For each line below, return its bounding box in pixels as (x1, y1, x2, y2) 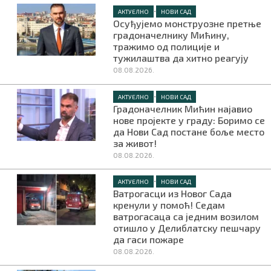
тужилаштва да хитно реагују (113, 52, 249, 64)
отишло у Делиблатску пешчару (113, 222, 261, 234)
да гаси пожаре (113, 233, 184, 246)
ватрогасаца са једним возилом (113, 211, 259, 223)
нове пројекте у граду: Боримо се (113, 114, 265, 126)
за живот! (113, 137, 157, 149)
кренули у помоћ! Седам (113, 199, 225, 211)
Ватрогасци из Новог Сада (113, 188, 232, 200)
